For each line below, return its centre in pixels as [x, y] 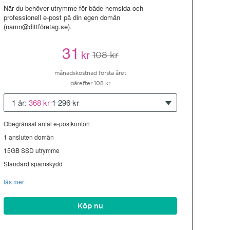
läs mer [14, 181]
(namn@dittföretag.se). [38, 26]
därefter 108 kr [90, 83]
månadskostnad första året [90, 73]
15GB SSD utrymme [32, 150]
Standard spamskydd [33, 164]
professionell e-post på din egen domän [62, 17]
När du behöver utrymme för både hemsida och [73, 8]
